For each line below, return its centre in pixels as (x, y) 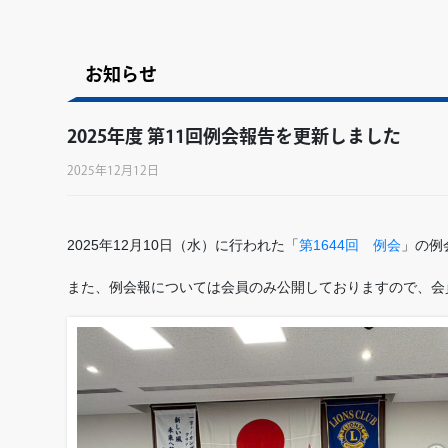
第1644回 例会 (350, 244)
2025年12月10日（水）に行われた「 (183, 244)
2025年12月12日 (113, 170)
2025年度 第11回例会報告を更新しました (234, 136)
